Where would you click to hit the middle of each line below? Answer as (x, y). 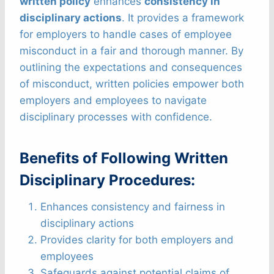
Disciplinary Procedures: (107, 180)
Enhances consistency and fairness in (133, 207)
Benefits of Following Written (124, 158)
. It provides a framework (183, 18)
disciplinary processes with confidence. (116, 117)
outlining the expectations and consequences (131, 68)
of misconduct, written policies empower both (132, 84)
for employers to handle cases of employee (126, 35)
